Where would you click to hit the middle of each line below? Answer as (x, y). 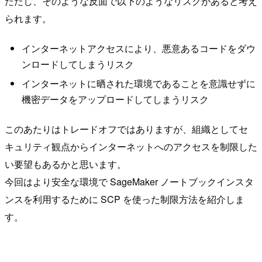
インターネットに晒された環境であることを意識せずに (138, 84)
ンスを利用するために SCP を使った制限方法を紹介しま (125, 199)
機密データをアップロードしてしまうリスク (115, 99)
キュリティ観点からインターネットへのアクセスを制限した (131, 146)
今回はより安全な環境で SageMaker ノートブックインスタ (129, 181)
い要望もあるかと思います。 (65, 164)
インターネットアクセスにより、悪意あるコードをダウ (138, 49)
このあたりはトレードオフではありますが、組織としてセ (126, 129)
